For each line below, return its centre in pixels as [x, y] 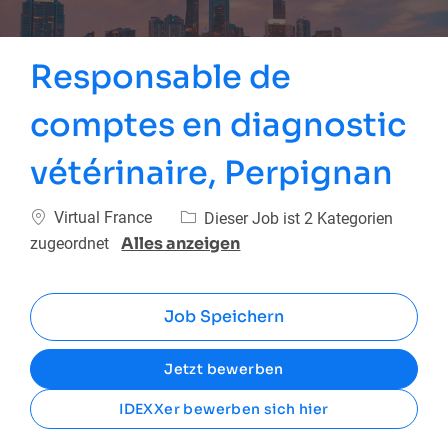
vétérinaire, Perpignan [212, 173]
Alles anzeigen [181, 244]
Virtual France [103, 218]
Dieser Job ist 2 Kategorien [299, 218]
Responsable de [161, 77]
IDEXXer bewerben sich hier [224, 408]
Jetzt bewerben [224, 368]
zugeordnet [72, 243]
